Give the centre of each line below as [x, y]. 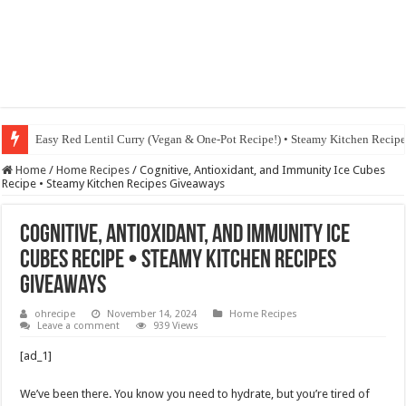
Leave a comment [79, 326]
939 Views [176, 326]
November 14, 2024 [152, 314]
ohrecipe [55, 314]
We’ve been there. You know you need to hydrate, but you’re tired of [195, 394]
